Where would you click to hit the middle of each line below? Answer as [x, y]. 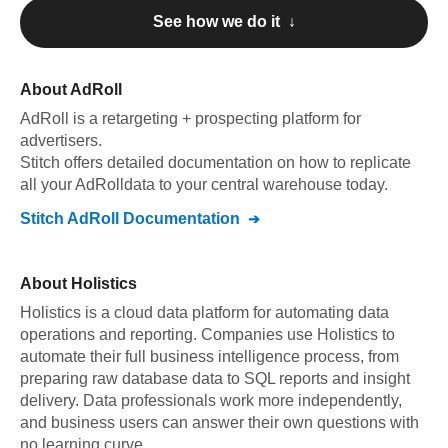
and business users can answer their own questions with [219, 422]
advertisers [59, 140]
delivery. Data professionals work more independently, [211, 400]
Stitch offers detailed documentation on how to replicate [215, 162]
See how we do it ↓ [224, 21]
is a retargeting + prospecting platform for [217, 118]
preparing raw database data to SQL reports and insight [215, 378]
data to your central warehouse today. [256, 184]
